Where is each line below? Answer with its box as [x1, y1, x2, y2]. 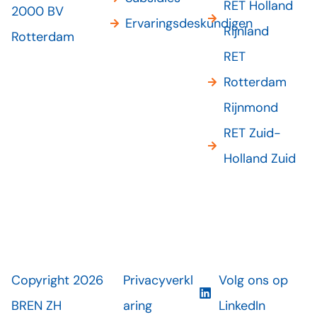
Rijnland [223, 23, 269, 40]
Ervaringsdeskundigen [125, 15, 253, 33]
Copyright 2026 [11, 272, 103, 289]
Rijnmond [223, 99, 278, 117]
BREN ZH [11, 297, 62, 315]
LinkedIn [219, 297, 266, 315]
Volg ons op [219, 272, 289, 289]
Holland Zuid [223, 150, 296, 168]
